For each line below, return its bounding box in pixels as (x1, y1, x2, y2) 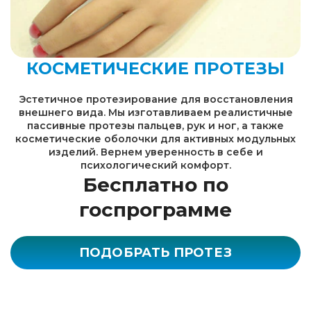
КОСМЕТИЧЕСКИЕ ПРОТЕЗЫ (26, 58, 285, 78)
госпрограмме (79, 198, 232, 221)
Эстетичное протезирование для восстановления (18, 93, 293, 106)
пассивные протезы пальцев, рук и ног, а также (27, 119, 284, 132)
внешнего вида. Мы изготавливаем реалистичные (18, 106, 293, 119)
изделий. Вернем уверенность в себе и (48, 146, 263, 158)
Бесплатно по (83, 173, 228, 196)
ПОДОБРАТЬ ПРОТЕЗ (78, 245, 233, 260)
